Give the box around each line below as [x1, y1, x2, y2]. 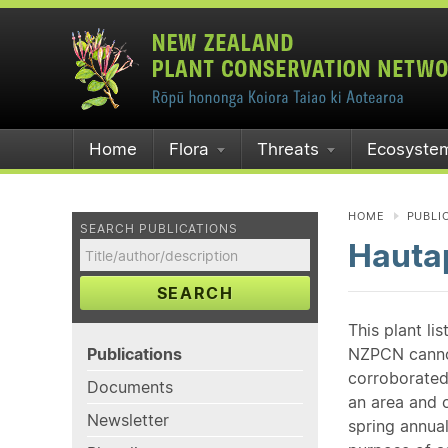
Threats [257, 138, 319, 160]
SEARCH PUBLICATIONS [80, 221, 239, 236]
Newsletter [87, 410, 169, 430]
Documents [87, 377, 173, 397]
